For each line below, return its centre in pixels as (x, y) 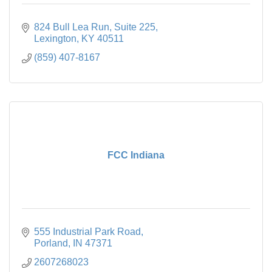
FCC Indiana (136, 155)
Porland (51, 243)
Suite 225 (135, 27)
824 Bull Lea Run (72, 27)
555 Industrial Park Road (87, 231)
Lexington (55, 38)
